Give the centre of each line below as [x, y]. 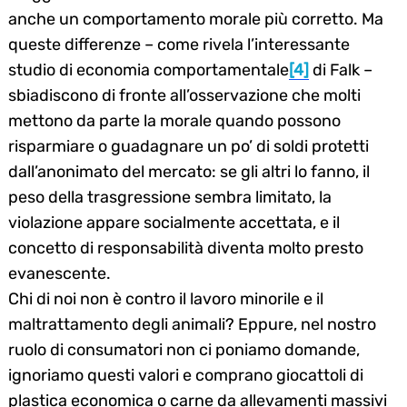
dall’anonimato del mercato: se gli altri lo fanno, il [189, 171]
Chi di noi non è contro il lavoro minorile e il [166, 298]
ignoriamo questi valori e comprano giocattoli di [186, 375]
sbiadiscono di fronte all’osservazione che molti [184, 95]
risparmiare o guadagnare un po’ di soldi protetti [189, 146]
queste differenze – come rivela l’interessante [179, 44]
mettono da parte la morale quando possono [174, 120]
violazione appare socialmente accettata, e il [174, 222]
